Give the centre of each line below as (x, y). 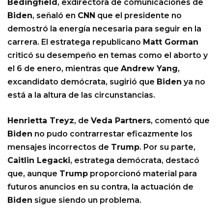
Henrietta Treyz (41, 121)
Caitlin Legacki (39, 161)
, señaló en (55, 16)
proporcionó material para (142, 174)
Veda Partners (121, 121)
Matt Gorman (171, 42)
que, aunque (33, 174)
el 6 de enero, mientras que (64, 69)
